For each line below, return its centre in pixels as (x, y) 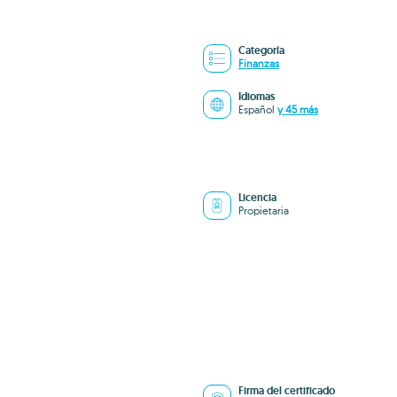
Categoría (261, 51)
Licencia (257, 198)
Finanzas (259, 63)
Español (258, 109)
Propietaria (264, 210)
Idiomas (257, 97)
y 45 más (298, 109)
